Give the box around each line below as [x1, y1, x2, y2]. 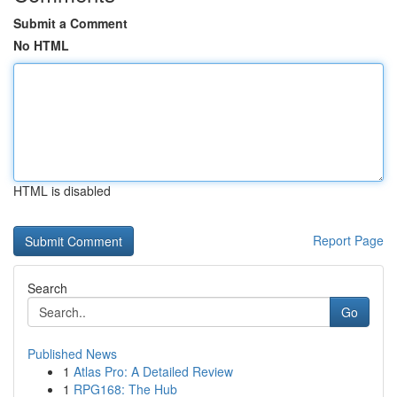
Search [27, 279, 67, 297]
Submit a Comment [13, 14, 128, 32]
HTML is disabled [13, 182, 111, 199]
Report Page [313, 231, 384, 249]
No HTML [13, 36, 69, 54]
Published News [27, 345, 117, 362]
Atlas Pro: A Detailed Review [74, 362, 233, 380]
